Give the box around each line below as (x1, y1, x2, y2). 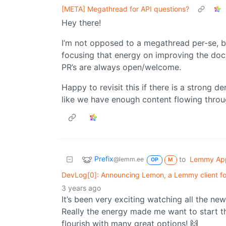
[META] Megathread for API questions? (62, 5, 189, 14)
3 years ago (62, 184, 101, 193)
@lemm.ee (114, 155, 144, 163)
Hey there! (62, 18, 101, 28)
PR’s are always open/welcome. (62, 62, 181, 73)
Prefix (94, 154, 114, 163)
